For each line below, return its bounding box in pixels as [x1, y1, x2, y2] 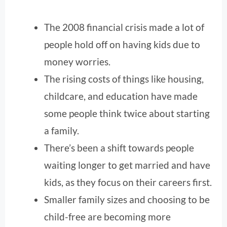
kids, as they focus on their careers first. [44, 176, 212, 188]
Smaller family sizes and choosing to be [44, 193, 210, 205]
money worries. [44, 55, 110, 67]
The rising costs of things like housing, [44, 72, 204, 85]
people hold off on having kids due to [44, 38, 200, 50]
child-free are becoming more [44, 210, 171, 222]
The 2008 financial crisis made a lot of [44, 21, 204, 33]
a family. [44, 124, 79, 136]
